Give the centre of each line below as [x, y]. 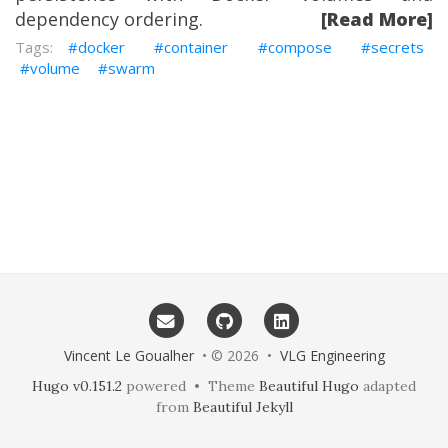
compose [299, 47]
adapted [387, 386]
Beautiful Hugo [309, 386]
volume [55, 68]
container [196, 47]
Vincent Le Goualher [128, 355]
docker [101, 47]
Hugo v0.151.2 [77, 386]
